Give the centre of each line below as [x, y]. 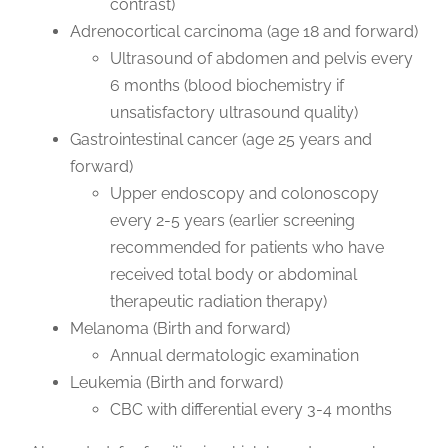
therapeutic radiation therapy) [218, 302]
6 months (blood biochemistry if [226, 86]
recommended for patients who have [246, 248]
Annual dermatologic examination [234, 356]
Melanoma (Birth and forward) [179, 329]
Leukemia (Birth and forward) [176, 383]
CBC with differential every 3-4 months [250, 410]
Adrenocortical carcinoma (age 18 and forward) [243, 32]
